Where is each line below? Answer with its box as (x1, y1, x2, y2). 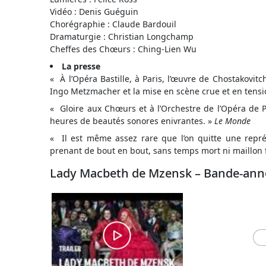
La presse (62, 61, 100, 72)
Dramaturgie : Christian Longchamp (50, 31, 194, 42)
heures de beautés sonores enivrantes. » (50, 115, 212, 126)
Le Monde (212, 115, 251, 126)
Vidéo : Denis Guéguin (50, 6, 138, 17)
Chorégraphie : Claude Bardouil (50, 18, 176, 30)
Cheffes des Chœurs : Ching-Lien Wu (50, 43, 197, 55)
